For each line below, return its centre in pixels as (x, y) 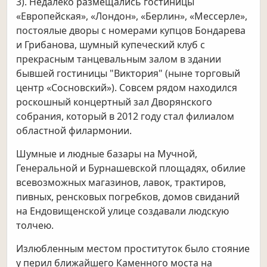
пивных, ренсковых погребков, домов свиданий (128, 197)
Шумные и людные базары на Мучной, (107, 154)
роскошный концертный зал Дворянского (114, 102)
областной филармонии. (74, 131)
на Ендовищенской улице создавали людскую (123, 211)
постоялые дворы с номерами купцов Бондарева (131, 31)
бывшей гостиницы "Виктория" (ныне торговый (128, 74)
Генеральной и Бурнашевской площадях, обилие (131, 168)
